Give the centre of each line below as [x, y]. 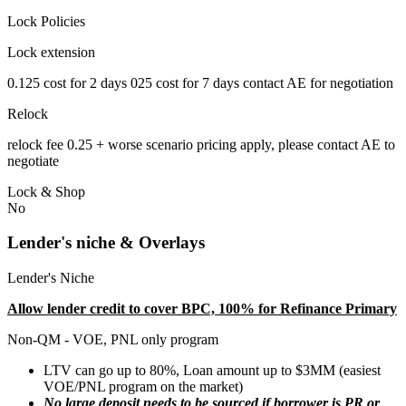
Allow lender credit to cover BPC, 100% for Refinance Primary [202, 309]
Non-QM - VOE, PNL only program [113, 339]
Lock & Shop [46, 191]
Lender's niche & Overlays [106, 243]
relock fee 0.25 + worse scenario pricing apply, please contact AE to [201, 144]
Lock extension [51, 52]
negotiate [33, 160]
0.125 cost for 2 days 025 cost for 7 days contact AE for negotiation [200, 82]
